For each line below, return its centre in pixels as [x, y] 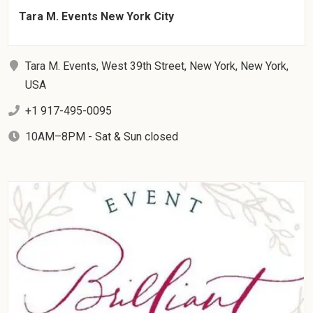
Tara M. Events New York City [97, 17]
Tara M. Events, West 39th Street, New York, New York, [157, 66]
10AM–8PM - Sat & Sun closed [102, 137]
